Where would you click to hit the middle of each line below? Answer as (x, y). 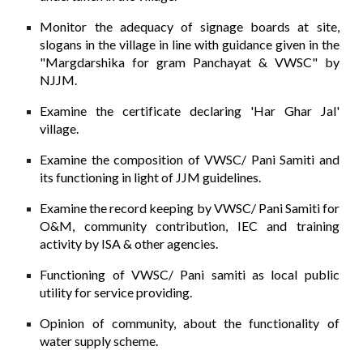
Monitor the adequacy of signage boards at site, (190, 26)
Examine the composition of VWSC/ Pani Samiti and (190, 159)
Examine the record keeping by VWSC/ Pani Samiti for (190, 207)
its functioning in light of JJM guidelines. (151, 177)
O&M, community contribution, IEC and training (190, 225)
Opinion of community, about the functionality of (190, 322)
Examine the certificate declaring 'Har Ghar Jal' (190, 110)
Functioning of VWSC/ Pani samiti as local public (190, 274)
